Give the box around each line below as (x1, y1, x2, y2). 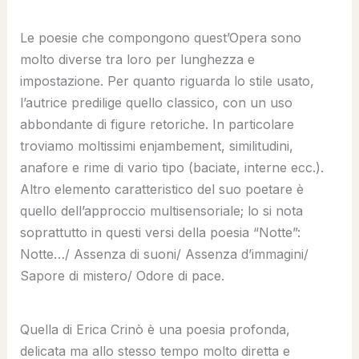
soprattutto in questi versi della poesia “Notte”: (19, 224, 301, 240)
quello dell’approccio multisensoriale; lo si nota (19, 202, 303, 219)
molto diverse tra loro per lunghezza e (19, 50, 255, 67)
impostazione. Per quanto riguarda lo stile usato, (19, 72, 314, 89)
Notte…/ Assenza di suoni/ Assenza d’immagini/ (19, 245, 309, 262)
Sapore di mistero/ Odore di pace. (19, 267, 224, 284)
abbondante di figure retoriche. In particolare (19, 115, 294, 132)
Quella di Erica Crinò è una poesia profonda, (19, 321, 290, 337)
